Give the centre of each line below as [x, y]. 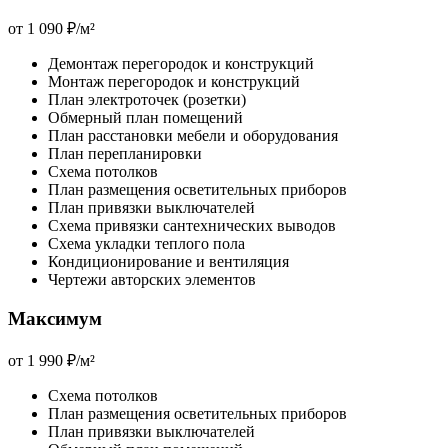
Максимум [55, 318]
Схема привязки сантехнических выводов [192, 226]
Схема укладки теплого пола [146, 244]
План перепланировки [125, 154]
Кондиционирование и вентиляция [168, 262]
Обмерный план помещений [145, 118]
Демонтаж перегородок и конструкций [181, 64]
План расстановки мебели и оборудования [193, 136]
